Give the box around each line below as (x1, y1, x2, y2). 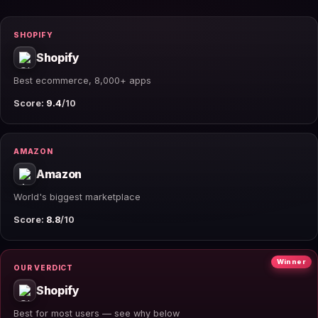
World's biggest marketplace (13, 191, 141, 202)
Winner (276, 257, 306, 265)
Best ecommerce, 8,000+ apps (13, 75, 151, 86)
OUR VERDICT (13, 263, 74, 272)
